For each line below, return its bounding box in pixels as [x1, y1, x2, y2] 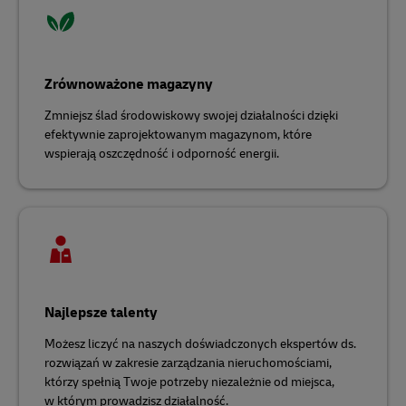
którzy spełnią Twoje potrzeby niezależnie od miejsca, [44, 374, 334, 390]
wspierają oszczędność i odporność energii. [44, 146, 279, 161]
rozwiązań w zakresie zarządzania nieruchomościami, [44, 355, 332, 371]
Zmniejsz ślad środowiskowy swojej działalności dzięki [44, 108, 338, 123]
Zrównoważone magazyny [44, 75, 213, 93]
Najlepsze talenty [44, 304, 158, 322]
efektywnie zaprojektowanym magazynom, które [44, 127, 312, 142]
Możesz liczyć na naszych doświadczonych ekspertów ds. [44, 336, 356, 352]
